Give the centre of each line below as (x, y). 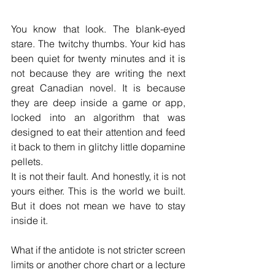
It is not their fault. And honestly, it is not (98, 176)
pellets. (27, 162)
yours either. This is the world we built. (98, 191)
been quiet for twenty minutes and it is (98, 59)
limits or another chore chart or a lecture (98, 265)
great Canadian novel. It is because (98, 88)
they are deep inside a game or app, (98, 103)
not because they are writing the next (98, 73)
